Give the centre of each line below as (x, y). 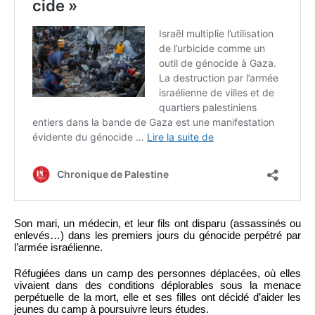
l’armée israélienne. (58, 247)
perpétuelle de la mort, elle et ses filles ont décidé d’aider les (157, 297)
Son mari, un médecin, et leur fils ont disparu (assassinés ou (157, 223)
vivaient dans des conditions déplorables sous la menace (157, 285)
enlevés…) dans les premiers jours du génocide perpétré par (157, 235)
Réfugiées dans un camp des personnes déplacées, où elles (157, 273)
